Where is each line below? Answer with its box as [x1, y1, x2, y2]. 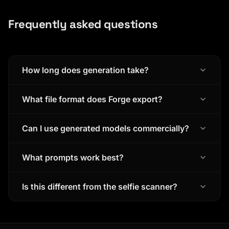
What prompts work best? [21, 152, 124, 163]
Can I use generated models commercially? [21, 123, 189, 133]
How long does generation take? [21, 64, 149, 75]
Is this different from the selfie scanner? [21, 181, 177, 192]
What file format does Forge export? [21, 94, 163, 104]
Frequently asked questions [8, 17, 158, 32]
